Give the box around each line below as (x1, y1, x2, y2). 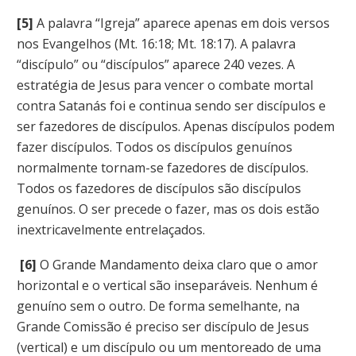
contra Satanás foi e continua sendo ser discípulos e (17, 97, 326, 115)
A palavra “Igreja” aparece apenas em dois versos (37, 14, 330, 33)
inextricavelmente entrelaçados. (17, 221, 205, 239)
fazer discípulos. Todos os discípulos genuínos (17, 138, 292, 157)
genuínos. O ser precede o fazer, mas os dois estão (17, 200, 319, 219)
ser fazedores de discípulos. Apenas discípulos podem (17, 118, 335, 136)
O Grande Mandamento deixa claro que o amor (40, 255, 318, 273)
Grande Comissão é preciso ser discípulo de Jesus (17, 317, 309, 335)
